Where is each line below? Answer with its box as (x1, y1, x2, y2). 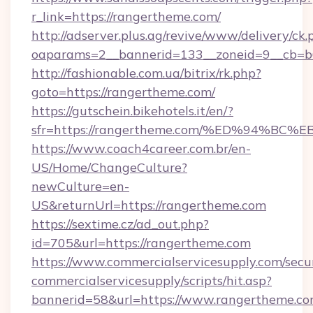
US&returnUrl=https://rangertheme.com (31, 197, 266, 213)
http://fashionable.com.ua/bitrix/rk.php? (31, 65, 261, 81)
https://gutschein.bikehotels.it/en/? (31, 103, 233, 119)
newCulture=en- (31, 178, 129, 194)
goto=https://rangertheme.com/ (31, 84, 215, 100)
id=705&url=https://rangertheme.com (31, 235, 251, 251)
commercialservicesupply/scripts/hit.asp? (31, 272, 272, 289)
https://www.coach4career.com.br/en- (31, 140, 251, 156)
